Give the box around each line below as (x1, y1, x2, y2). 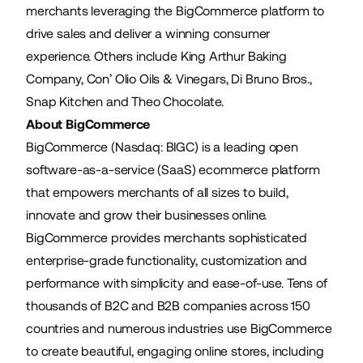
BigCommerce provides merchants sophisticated (26, 230, 307, 246)
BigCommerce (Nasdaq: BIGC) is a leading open (26, 139, 298, 155)
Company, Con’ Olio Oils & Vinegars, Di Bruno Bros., (26, 71, 312, 87)
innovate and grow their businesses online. (26, 207, 267, 223)
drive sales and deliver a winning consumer (26, 26, 271, 41)
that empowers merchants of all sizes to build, (26, 185, 288, 200)
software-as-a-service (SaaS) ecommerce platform (26, 162, 320, 177)
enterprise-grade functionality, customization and (26, 253, 308, 268)
